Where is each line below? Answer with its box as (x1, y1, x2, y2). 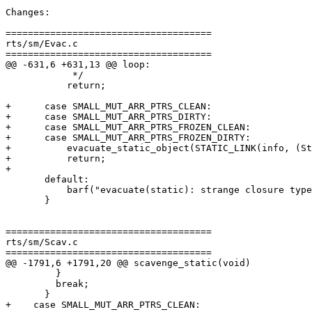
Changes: (6, 7, 50, 18)
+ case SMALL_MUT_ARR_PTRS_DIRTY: (6, 111, 212, 123)
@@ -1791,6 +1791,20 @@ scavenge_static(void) (6, 258, 251, 269)
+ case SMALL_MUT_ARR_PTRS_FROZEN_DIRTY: (6, 132, 251, 143)
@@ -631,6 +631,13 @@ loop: (6, 59, 150, 70)
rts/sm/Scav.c (6, 237, 78, 248)
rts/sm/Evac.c (6, 38, 78, 49)
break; (6, 279, 56, 290)
